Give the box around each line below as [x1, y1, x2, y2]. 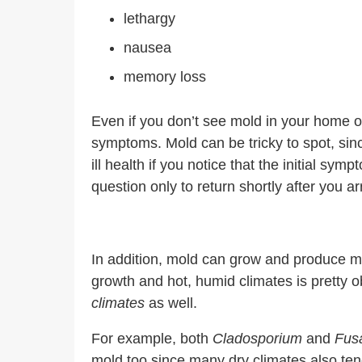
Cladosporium [213, 330, 302, 347]
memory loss [124, 69, 206, 85]
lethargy [124, 11, 175, 27]
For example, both [91, 330, 213, 347]
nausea [124, 40, 175, 56]
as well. [145, 295, 201, 311]
